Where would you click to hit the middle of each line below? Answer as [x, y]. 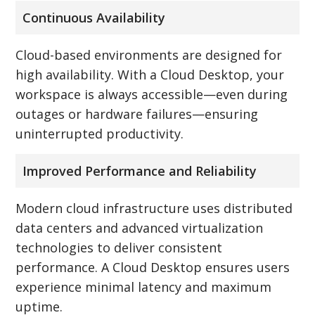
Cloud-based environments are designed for [149, 54]
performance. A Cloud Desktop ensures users [153, 267]
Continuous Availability [94, 17]
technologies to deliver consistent [119, 247]
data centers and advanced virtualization [140, 227]
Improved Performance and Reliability [140, 171]
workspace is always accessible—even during [152, 94]
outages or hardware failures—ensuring [137, 114]
